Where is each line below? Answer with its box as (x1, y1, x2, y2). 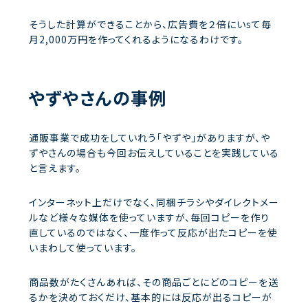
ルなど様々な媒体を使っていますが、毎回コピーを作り (29, 210, 269, 224)
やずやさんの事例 (29, 85, 166, 110)
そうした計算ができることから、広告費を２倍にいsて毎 (29, 16, 272, 31)
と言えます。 (29, 160, 81, 175)
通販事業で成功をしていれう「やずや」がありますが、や (29, 130, 270, 144)
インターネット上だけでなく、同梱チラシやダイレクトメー (29, 195, 279, 209)
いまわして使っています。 (29, 240, 137, 254)
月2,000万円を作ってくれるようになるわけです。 (29, 32, 243, 46)
